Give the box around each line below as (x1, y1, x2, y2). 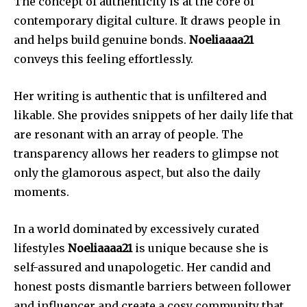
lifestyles (14, 241, 68, 256)
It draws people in (180, 14, 280, 28)
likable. (14, 108, 55, 123)
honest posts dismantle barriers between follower (14, 280, 291, 294)
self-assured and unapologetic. (14, 260, 184, 275)
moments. (14, 185, 69, 199)
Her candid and (186, 260, 271, 275)
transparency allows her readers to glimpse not (14, 147, 279, 161)
